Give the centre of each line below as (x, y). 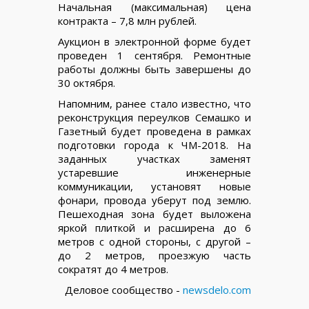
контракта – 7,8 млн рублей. (127, 21)
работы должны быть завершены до (154, 69)
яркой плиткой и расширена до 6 (154, 228)
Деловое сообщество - (124, 290)
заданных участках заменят (154, 159)
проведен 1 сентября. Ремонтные (154, 55)
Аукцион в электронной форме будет (154, 41)
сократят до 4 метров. (113, 269)
